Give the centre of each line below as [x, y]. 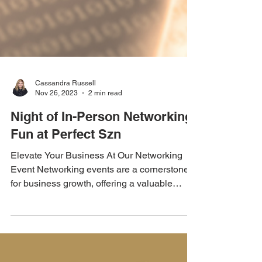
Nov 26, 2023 [56, 239]
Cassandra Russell [65, 229]
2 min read [105, 239]
